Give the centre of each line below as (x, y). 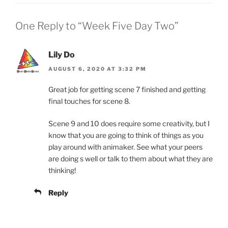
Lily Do (62, 54)
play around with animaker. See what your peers (125, 147)
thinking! (62, 170)
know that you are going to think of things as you (126, 135)
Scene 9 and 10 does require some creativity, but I (129, 124)
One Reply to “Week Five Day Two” (97, 26)
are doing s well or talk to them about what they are (131, 159)
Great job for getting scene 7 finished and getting (127, 90)
